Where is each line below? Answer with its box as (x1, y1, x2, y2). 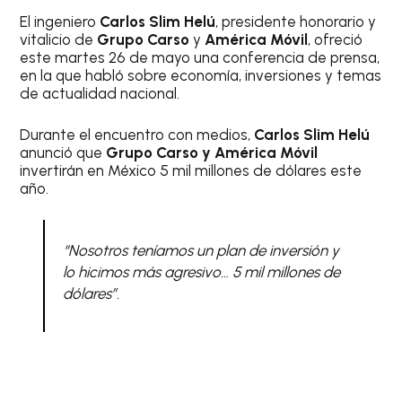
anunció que (20, 143, 107, 162)
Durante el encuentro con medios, (20, 125, 255, 144)
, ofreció (308, 31, 363, 48)
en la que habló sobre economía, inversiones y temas (20, 66, 382, 84)
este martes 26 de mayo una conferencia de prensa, (20, 48, 380, 66)
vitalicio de (20, 31, 98, 48)
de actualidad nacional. (20, 84, 180, 102)
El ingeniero (20, 13, 100, 31)
